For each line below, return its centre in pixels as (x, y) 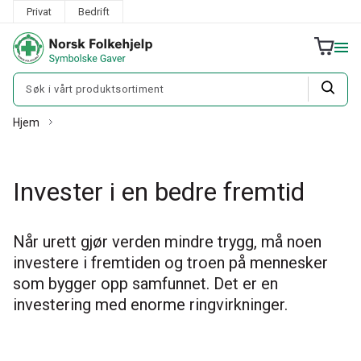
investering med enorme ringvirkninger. (150, 304)
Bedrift (94, 12)
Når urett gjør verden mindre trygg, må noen (167, 241)
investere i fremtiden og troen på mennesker (170, 262)
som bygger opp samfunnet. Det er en (145, 283)
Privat (39, 12)
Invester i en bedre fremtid (159, 191)
